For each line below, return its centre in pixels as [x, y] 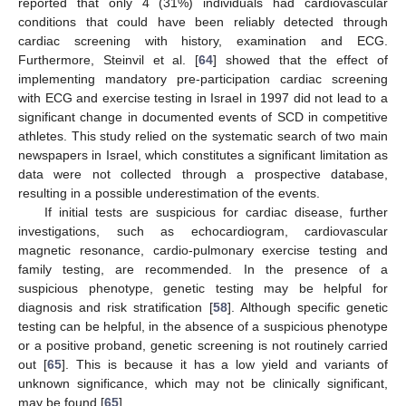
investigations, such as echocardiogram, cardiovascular [203, 232]
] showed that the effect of [301, 60]
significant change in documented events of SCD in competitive [203, 117]
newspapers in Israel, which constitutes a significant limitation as [203, 155]
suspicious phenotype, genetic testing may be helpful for [203, 289]
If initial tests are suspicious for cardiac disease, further [216, 213]
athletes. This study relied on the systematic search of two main [203, 136]
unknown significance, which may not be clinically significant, [203, 384]
